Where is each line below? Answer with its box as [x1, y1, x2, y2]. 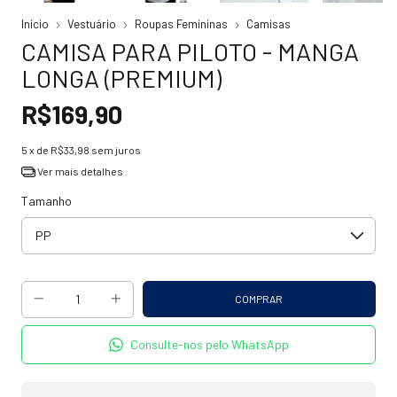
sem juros [91, 144, 141, 157]
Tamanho [21, 192, 72, 208]
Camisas [246, 17, 291, 32]
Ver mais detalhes [35, 165, 123, 178]
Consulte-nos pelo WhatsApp [130, 337, 290, 353]
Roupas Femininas [135, 17, 228, 32]
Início [21, 17, 49, 32]
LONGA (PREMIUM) [21, 63, 222, 94]
